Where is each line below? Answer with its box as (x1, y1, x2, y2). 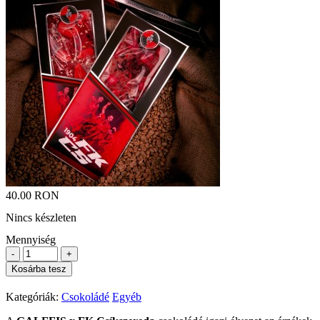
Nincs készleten (6, 211, 76, 224)
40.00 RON (6, 189, 59, 201)
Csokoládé (61, 291, 109, 304)
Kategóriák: (6, 291, 61, 304)
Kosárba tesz (11, 264, 66, 275)
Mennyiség (6, 234, 56, 246)
